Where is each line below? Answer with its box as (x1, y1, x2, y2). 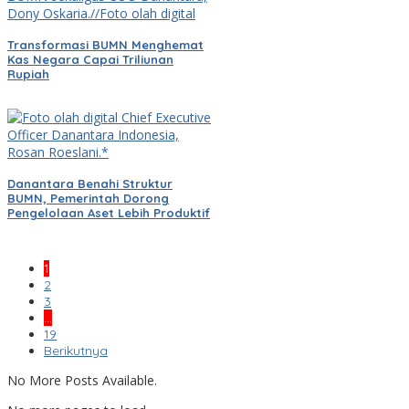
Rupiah (7, 66, 49, 81)
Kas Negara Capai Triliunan (7, 51, 173, 67)
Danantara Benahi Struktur (7, 176, 173, 192)
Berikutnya (44, 342, 108, 360)
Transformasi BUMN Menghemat (7, 37, 204, 52)
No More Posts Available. (7, 372, 157, 390)
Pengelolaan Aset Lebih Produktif (7, 205, 210, 221)
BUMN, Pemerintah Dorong (7, 191, 169, 206)
